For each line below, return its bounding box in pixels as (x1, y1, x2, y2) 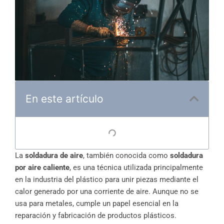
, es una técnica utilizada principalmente (69, 163, 203, 172)
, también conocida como (83, 151, 170, 160)
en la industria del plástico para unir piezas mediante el (15, 175, 198, 184)
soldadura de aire (25, 151, 83, 160)
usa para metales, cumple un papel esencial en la (15, 199, 178, 208)
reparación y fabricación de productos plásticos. (15, 211, 176, 220)
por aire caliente (15, 163, 69, 172)
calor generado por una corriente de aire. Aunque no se (15, 187, 198, 196)
